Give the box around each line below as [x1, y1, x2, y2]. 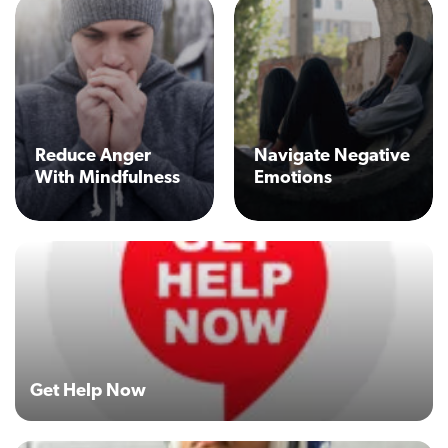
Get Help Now [30, 381, 146, 401]
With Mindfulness [35, 168, 180, 188]
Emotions [254, 168, 332, 188]
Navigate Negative [254, 146, 410, 166]
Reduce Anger [35, 146, 151, 166]
